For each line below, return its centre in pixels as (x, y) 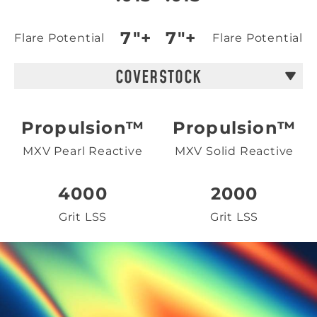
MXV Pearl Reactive (83, 151)
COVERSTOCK (158, 78)
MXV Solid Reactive (234, 151)
